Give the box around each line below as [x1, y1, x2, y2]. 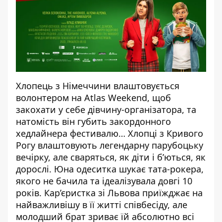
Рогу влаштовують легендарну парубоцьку [16, 139, 203, 151]
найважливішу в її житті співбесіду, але [16, 199, 187, 211]
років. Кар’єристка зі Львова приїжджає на [16, 187, 203, 199]
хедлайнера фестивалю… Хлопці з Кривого [16, 127, 203, 139]
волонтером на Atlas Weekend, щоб [16, 92, 171, 104]
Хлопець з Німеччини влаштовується [16, 80, 179, 92]
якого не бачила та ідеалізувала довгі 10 [16, 175, 192, 187]
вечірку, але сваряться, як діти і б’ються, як [16, 151, 206, 163]
